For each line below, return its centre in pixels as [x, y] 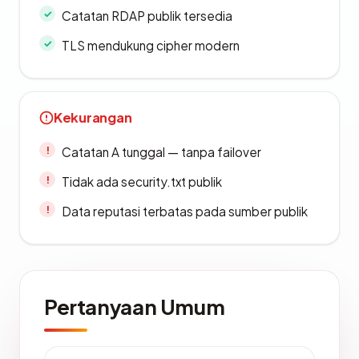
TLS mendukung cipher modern [151, 45]
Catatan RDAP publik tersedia [147, 16]
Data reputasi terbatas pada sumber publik [185, 211]
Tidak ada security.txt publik [142, 182]
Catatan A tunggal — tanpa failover [161, 152]
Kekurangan [93, 117]
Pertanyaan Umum [135, 307]
